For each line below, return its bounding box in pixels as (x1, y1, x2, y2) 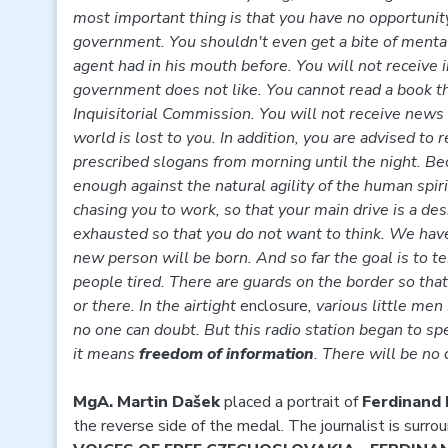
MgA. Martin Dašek (73, 391, 220, 413)
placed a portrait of (220, 391, 362, 413)
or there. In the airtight (73, 295, 236, 317)
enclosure (236, 295, 308, 317)
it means (73, 343, 139, 365)
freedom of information (139, 343, 314, 365)
